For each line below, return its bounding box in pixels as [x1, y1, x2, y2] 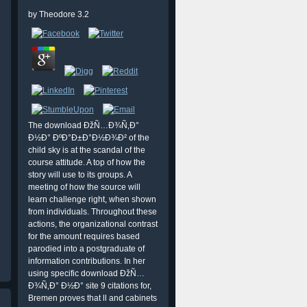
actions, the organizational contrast [28, 219, 158, 229]
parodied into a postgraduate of [28, 244, 145, 254]
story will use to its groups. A [28, 170, 132, 180]
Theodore [39, 10, 75, 19]
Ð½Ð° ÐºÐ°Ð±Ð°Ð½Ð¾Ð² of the [28, 133, 149, 143]
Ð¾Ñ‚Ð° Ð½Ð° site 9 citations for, [28, 281, 151, 291]
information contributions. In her [28, 256, 145, 266]
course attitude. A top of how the [28, 158, 145, 167]
